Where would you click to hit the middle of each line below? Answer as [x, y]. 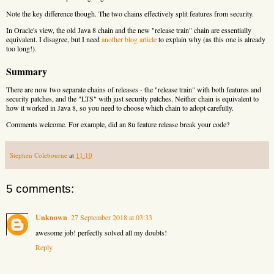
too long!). [21, 48]
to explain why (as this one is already [211, 39]
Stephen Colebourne [39, 155]
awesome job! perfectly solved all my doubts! [101, 232]
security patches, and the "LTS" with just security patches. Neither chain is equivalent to [132, 98]
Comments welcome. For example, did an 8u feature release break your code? [118, 124]
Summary [27, 71]
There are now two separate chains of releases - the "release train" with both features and [134, 89]
